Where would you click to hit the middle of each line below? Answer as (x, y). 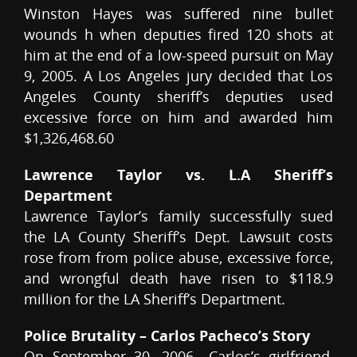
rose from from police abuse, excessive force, (178, 258)
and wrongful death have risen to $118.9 (178, 279)
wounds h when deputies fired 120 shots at (178, 35)
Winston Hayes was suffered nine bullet (178, 14)
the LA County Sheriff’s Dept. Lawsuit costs (178, 237)
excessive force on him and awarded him (178, 118)
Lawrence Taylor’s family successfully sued (178, 216)
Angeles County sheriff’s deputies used (178, 97)
